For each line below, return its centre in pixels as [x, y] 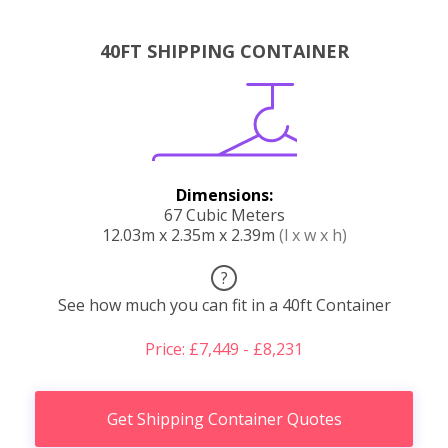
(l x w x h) [312, 235]
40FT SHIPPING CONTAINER [224, 51]
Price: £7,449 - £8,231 [224, 349]
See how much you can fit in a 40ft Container [224, 305]
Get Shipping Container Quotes [224, 419]
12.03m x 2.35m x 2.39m [190, 235]
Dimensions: [224, 195]
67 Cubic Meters [224, 215]
